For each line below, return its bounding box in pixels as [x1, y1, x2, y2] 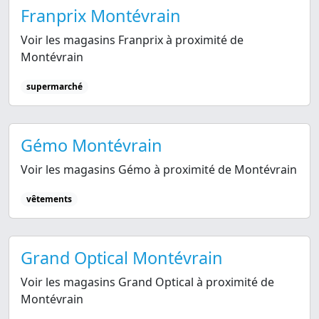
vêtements [26, 193, 72, 206]
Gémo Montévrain [21, 134, 162, 157]
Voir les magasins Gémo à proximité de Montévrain [21, 162, 297, 178]
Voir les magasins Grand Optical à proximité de [21, 274, 274, 291]
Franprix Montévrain [21, 4, 181, 28]
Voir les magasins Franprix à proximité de [21, 32, 244, 48]
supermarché [26, 80, 83, 93]
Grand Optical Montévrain [21, 246, 223, 270]
